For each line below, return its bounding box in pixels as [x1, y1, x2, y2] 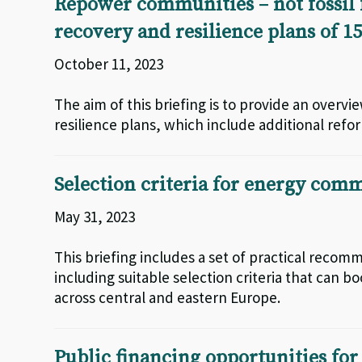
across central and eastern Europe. [54, 288, 281, 307]
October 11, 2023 [54, 54, 164, 74]
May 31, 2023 [54, 207, 136, 226]
